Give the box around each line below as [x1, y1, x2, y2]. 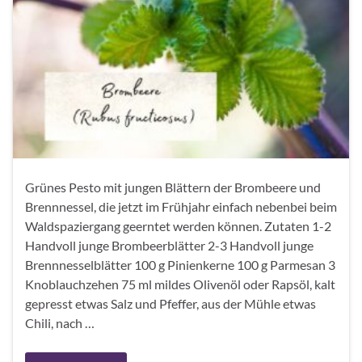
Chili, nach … [25, 314, 95, 330]
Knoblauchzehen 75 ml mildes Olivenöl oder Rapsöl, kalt [25, 276, 335, 292]
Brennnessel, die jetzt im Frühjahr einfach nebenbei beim [25, 198, 337, 214]
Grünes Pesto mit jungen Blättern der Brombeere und [25, 179, 321, 195]
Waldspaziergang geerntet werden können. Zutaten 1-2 [25, 217, 331, 234]
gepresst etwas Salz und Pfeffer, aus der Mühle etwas [25, 295, 316, 311]
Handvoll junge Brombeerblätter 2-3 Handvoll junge [25, 237, 314, 253]
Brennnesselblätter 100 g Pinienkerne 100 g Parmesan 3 [25, 256, 335, 272]
